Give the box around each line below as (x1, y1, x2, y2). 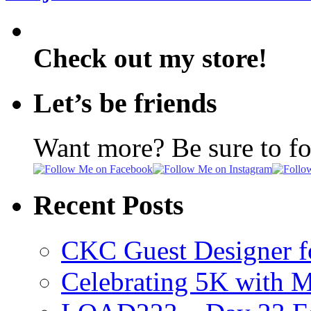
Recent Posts (33, 190, 184, 221)
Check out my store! (33, 42, 267, 73)
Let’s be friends (33, 87, 217, 119)
